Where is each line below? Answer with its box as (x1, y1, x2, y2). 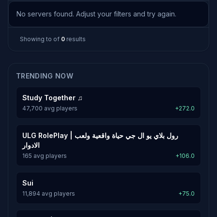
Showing (20, 35, 46, 43)
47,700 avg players (22, 105, 77, 112)
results (65, 35, 86, 43)
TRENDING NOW (16, 72, 74, 80)
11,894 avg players (22, 190, 75, 197)
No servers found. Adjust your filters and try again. (16, 10, 176, 18)
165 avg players (22, 152, 67, 159)
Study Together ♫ (22, 93, 83, 102)
